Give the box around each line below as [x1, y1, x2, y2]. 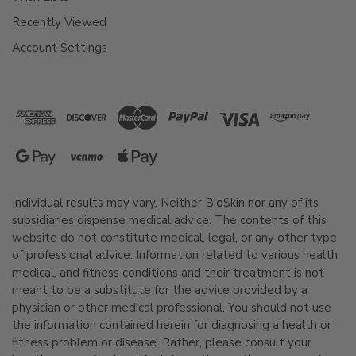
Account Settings [12, 39, 107, 56]
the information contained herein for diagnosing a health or [12, 316, 331, 333]
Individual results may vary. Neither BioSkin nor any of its [12, 194, 319, 211]
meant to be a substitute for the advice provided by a [12, 281, 308, 298]
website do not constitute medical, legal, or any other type [12, 229, 337, 246]
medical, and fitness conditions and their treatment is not [12, 264, 324, 281]
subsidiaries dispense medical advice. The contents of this [12, 211, 327, 228]
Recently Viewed [12, 14, 106, 30]
